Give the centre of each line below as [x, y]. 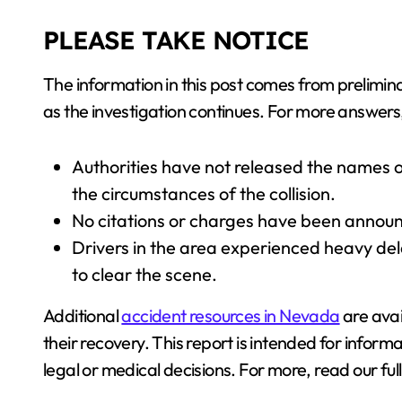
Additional [83, 315]
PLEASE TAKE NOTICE [176, 40]
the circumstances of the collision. [204, 193]
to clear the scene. [144, 274]
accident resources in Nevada [231, 315]
